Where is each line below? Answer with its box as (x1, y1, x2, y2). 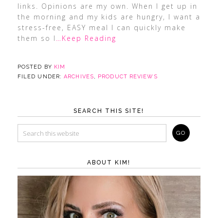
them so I (17, 34, 56, 43)
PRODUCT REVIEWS (98, 73, 158, 80)
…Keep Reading (55, 34, 116, 43)
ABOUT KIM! (87, 159, 131, 166)
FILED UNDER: (17, 73, 64, 80)
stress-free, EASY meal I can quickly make (17, 23, 186, 32)
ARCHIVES (64, 73, 94, 80)
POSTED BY (17, 64, 54, 70)
